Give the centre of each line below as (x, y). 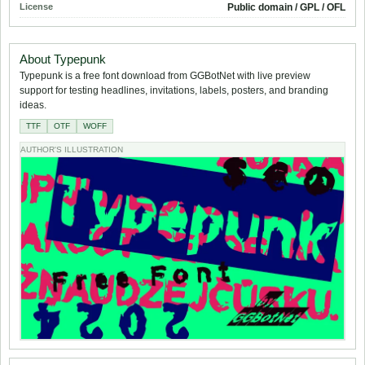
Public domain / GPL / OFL (286, 8)
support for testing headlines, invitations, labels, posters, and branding (174, 91)
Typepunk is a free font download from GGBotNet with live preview (165, 76)
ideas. (33, 106)
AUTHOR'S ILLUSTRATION (72, 150)
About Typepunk (63, 59)
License (36, 7)
